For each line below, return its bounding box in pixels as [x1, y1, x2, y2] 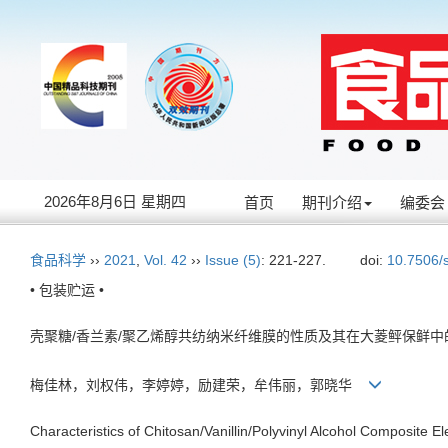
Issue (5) [205, 252, 261, 268]
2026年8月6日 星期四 [44, 193, 186, 210]
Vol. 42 [144, 252, 187, 268]
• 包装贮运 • [30, 282, 104, 298]
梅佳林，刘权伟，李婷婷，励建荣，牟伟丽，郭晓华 [30, 376, 368, 393]
